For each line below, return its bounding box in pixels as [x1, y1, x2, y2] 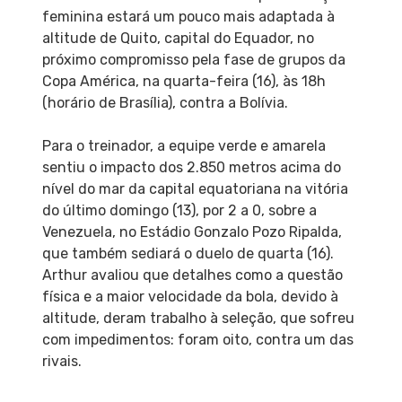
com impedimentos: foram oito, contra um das [41, 331, 354, 349]
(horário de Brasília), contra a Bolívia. [41, 94, 288, 112]
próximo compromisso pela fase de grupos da [41, 51, 345, 69]
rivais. [41, 353, 82, 371]
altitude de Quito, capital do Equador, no [41, 30, 314, 48]
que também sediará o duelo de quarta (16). [41, 245, 334, 263]
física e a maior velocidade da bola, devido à [41, 288, 338, 306]
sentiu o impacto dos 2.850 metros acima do [41, 159, 341, 177]
